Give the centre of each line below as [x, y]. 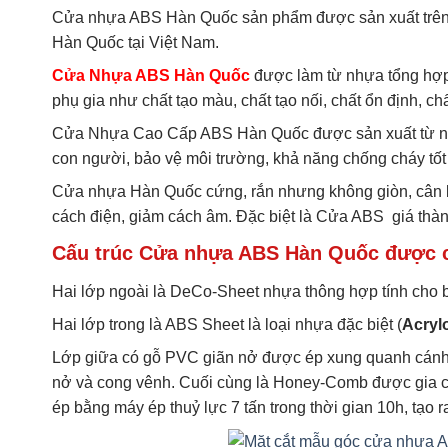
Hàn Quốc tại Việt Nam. [135, 43]
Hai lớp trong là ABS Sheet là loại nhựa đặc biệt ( [227, 325]
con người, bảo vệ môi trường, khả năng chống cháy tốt [249, 159]
